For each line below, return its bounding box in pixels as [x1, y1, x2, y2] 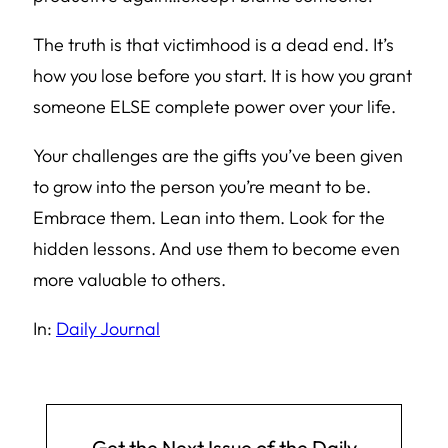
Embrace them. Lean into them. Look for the [33, 206, 385, 229]
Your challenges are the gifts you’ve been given [33, 144, 403, 167]
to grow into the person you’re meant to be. [33, 175, 371, 198]
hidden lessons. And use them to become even [33, 237, 400, 260]
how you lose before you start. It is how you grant [33, 64, 412, 87]
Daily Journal [56, 317, 160, 340]
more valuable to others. [33, 268, 226, 291]
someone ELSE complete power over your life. [33, 95, 396, 118]
